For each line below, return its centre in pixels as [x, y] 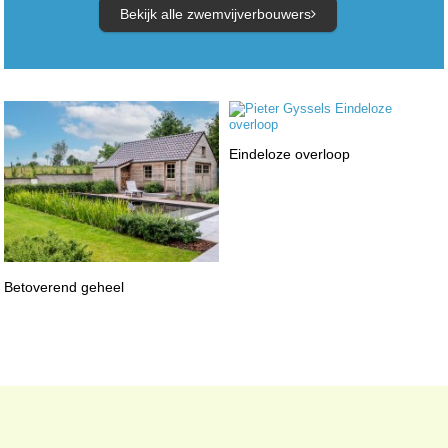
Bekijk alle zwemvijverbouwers [215, 13]
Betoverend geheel [64, 286]
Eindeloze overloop [289, 153]
